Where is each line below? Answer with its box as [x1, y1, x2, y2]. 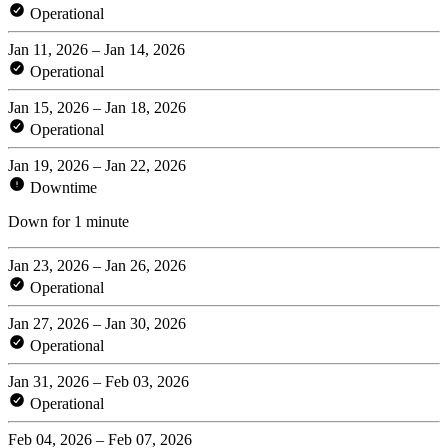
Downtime [26, 178, 97, 196]
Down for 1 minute [8, 212, 129, 230]
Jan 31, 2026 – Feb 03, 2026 [8, 372, 189, 390]
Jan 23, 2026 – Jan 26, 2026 [8, 256, 186, 274]
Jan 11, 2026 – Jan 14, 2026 [8, 40, 185, 58]
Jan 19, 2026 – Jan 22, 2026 [8, 156, 186, 174]
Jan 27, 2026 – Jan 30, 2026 [8, 314, 186, 332]
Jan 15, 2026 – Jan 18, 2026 [8, 98, 186, 116]
